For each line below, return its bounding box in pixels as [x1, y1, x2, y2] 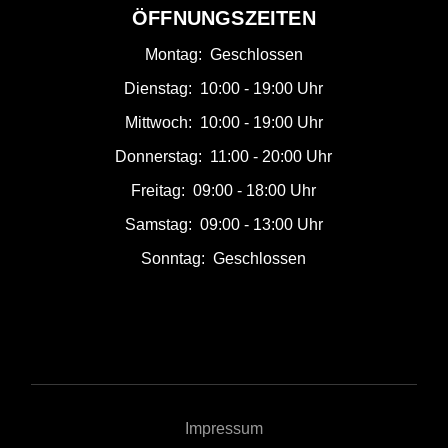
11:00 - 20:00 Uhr [210, 148, 333, 166]
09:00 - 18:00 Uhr [193, 182, 317, 200]
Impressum [184, 420, 263, 438]
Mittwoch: [124, 114, 192, 132]
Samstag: [124, 216, 192, 234]
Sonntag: [141, 250, 206, 268]
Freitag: [131, 182, 186, 200]
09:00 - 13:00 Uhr [199, 216, 323, 234]
